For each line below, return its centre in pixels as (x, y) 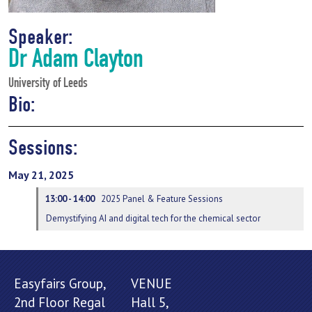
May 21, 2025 (41, 175)
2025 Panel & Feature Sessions (162, 198)
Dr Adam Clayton (76, 61)
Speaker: (41, 37)
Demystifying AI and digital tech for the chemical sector (154, 218)
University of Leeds (48, 84)
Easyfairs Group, (60, 284)
